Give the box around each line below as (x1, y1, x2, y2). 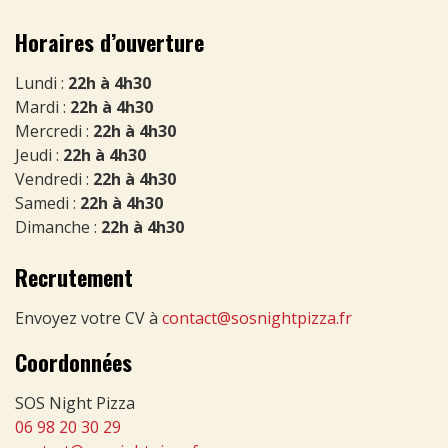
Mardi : (15, 96, 70, 119)
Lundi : (15, 72, 68, 95)
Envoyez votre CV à (15, 307, 162, 330)
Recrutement (15, 261, 133, 294)
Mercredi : (15, 120, 93, 143)
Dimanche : (15, 216, 101, 239)
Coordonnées (15, 346, 132, 379)
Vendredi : (15, 168, 93, 191)
